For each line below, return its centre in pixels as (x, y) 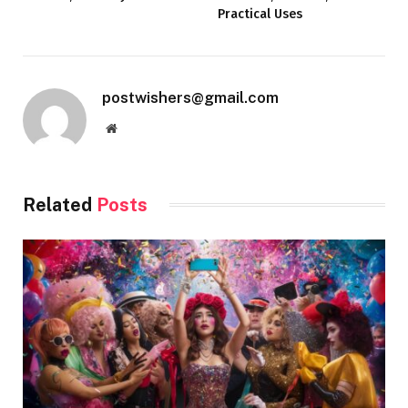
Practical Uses (260, 14)
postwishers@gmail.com (190, 97)
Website (136, 127)
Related (60, 204)
